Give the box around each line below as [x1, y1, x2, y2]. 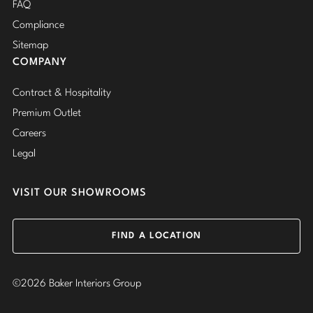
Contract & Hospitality [13, 88, 111, 99]
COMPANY [13, 57, 67, 68]
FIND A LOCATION [112, 231, 201, 241]
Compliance [13, 20, 64, 31]
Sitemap [13, 41, 48, 52]
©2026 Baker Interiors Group [13, 279, 141, 290]
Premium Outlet [13, 108, 81, 119]
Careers [13, 129, 46, 140]
